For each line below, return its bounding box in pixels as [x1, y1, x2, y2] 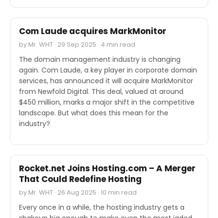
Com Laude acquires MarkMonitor [19, 25, 166, 37]
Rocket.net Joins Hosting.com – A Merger [19, 162, 196, 174]
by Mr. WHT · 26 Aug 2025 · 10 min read [19, 187, 137, 197]
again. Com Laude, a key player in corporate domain [19, 65, 197, 75]
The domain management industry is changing [19, 54, 181, 64]
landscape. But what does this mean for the [19, 108, 168, 118]
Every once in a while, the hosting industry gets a [19, 202, 184, 212]
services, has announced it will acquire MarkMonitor [19, 75, 193, 86]
